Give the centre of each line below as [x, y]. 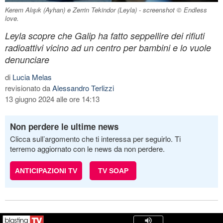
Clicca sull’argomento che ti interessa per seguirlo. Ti [95, 138]
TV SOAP [113, 170]
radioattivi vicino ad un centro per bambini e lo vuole [108, 47]
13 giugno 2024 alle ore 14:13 [52, 99]
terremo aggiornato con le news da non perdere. [87, 148]
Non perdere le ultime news [64, 126]
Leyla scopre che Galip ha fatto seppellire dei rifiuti [105, 35]
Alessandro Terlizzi [83, 88]
